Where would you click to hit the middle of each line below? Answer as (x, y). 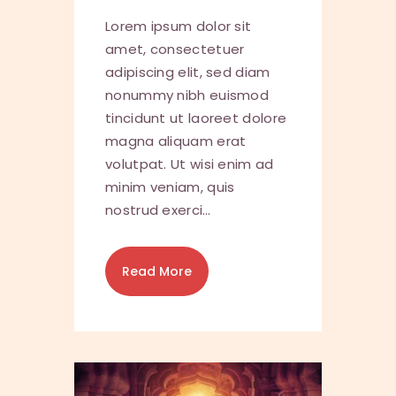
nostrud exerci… (158, 210)
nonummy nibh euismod (187, 95)
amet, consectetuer (175, 49)
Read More (157, 272)
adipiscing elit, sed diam (188, 72)
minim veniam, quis (170, 187)
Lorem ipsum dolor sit (179, 27)
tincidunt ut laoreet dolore (196, 118)
